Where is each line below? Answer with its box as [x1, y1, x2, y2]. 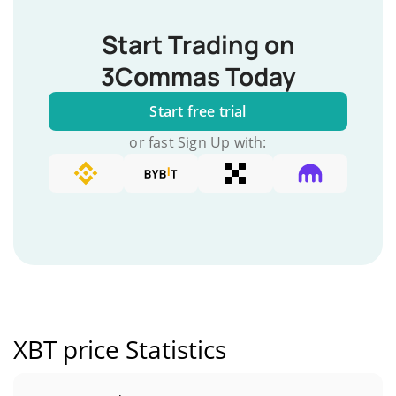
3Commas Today [100, 59, 296, 93]
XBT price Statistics [13, 332, 226, 366]
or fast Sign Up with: [129, 133, 267, 152]
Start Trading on [101, 27, 295, 61]
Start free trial [149, 102, 247, 121]
